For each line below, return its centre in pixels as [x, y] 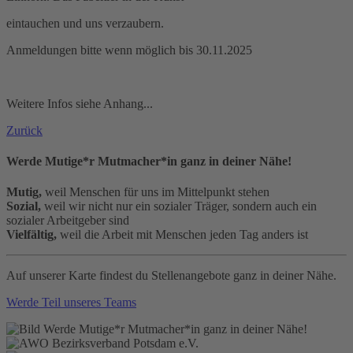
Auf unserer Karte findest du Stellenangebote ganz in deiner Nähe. [171, 276]
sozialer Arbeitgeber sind [68, 221]
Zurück [24, 130]
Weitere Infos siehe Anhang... [80, 103]
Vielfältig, [32, 235]
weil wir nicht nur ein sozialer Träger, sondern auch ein [179, 206]
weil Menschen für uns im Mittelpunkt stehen [156, 192]
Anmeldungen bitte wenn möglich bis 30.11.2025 [129, 50]
